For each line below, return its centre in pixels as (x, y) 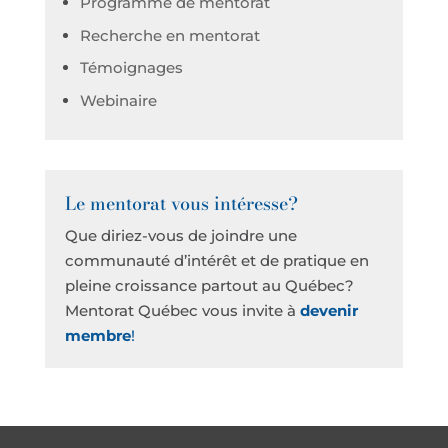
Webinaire (118, 100)
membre (97, 335)
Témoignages (131, 67)
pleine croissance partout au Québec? (209, 285)
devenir (328, 310)
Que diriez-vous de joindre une (180, 235)
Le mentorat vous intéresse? (181, 203)
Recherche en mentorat (169, 35)
